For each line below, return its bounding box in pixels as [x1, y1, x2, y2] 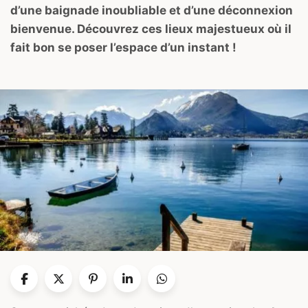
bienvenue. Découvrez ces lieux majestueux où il [10, 21, 291, 36]
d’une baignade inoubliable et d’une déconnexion [10, 3, 293, 17]
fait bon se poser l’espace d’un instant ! [10, 40, 236, 54]
